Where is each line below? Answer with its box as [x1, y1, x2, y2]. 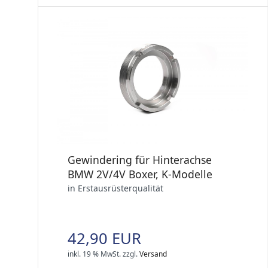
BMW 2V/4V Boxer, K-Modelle [68, 167, 212, 182]
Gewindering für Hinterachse [68, 153, 212, 167]
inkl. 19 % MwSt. [68, 249, 121, 260]
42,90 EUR [68, 228, 141, 249]
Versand [139, 249, 167, 260]
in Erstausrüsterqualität [68, 182, 163, 194]
